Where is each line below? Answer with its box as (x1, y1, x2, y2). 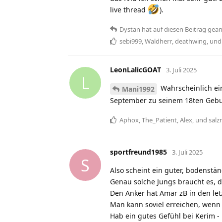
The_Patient (142, 115, 177, 125)
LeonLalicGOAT (110, 65, 161, 75)
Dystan (119, 25, 140, 34)
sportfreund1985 (110, 147, 167, 157)
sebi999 (119, 37, 142, 46)
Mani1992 (122, 84, 155, 94)
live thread (110, 5, 148, 15)
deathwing (175, 37, 207, 46)
